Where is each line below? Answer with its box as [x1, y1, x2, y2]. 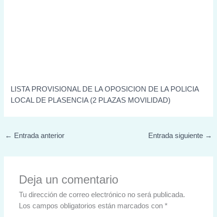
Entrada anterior [12, 132, 64, 140]
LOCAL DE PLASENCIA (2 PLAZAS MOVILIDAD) [11, 96, 171, 105]
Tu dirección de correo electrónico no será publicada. [19, 191, 186, 199]
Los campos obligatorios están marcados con [19, 202, 165, 210]
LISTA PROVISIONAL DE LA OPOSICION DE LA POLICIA [11, 85, 199, 93]
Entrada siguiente [148, 132, 205, 140]
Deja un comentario [19, 173, 119, 186]
